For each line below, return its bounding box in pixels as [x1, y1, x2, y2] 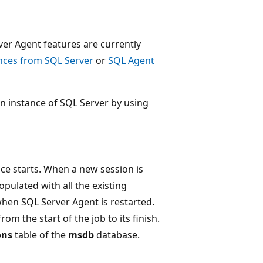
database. [94, 228, 140, 241]
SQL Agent [108, 53, 154, 67]
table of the [12, 228, 68, 241]
